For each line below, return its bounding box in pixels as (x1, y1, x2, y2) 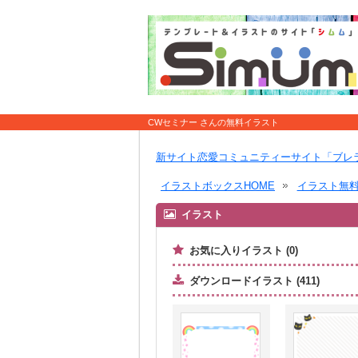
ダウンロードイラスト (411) (189, 275, 320, 287)
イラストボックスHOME (161, 180, 275, 192)
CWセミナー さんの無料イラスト (148, 117, 279, 127)
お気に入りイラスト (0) (189, 245, 298, 257)
